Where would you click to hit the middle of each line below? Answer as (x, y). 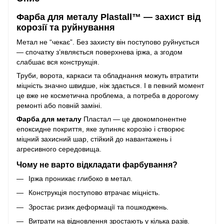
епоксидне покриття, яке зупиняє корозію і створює (100, 129)
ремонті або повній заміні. (59, 106)
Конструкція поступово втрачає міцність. (94, 193)
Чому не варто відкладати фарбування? (97, 164)
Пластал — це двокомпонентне (134, 119)
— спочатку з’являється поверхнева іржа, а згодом (99, 52)
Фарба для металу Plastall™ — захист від (108, 17)
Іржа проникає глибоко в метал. (80, 178)
